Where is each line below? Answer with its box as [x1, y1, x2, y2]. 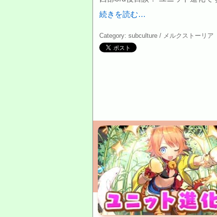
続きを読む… [99, 10, 146, 18]
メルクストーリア [163, 32, 214, 39]
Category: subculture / [99, 32, 163, 39]
